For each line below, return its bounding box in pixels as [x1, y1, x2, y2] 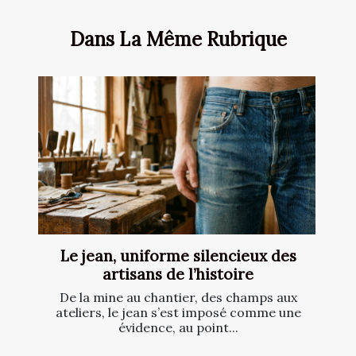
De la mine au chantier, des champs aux [59, 289, 297, 306]
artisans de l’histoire [103, 265, 253, 284]
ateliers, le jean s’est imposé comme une [55, 304, 301, 321]
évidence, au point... [118, 319, 238, 336]
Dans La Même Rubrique [69, 26, 287, 52]
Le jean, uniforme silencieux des [60, 246, 296, 266]
